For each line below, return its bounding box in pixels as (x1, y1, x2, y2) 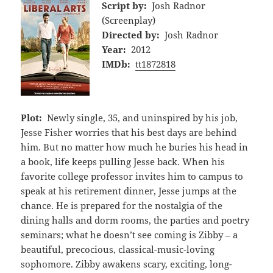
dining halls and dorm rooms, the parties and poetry (21, 213, 250, 226)
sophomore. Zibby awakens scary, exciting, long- (21, 257, 233, 270)
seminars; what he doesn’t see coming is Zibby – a (21, 228, 238, 241)
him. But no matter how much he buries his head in (21, 140, 249, 153)
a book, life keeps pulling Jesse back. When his (21, 155, 225, 168)
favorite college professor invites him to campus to (21, 169, 244, 182)
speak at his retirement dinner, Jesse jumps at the (21, 184, 237, 197)
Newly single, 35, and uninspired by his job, (46, 111, 238, 124)
